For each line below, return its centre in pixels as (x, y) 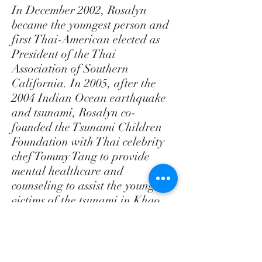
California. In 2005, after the (84, 83)
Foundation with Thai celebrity (88, 142)
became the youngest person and (90, 25)
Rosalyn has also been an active (89, 244)
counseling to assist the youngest (89, 186)
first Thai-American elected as (86, 39)
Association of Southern (70, 69)
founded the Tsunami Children (87, 127)
